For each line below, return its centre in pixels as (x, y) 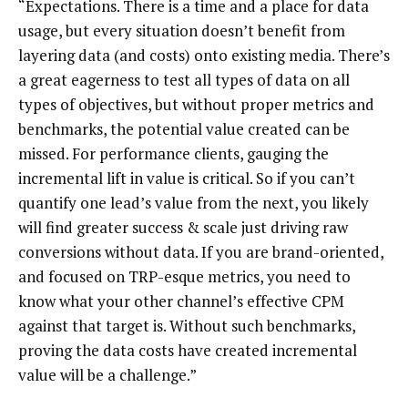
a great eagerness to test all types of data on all (184, 80)
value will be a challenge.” (107, 375)
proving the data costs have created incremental (188, 351)
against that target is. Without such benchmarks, (187, 326)
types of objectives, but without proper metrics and (196, 105)
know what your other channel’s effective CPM (181, 301)
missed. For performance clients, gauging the (173, 154)
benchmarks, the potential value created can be (184, 129)
